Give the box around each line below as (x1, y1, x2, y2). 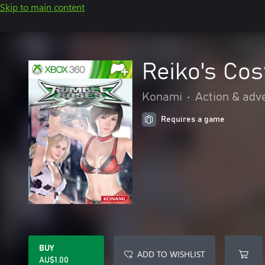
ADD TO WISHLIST (137, 248, 205, 260)
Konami (142, 91, 182, 103)
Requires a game (161, 115, 225, 124)
